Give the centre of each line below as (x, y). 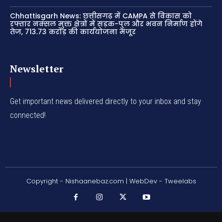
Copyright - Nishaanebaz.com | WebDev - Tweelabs (111, 181)
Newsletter (37, 69)
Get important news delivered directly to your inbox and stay (106, 102)
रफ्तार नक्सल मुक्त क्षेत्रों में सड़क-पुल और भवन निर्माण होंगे (106, 24)
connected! (28, 115)
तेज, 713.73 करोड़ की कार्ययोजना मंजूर (73, 32)
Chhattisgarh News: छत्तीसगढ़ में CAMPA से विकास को (101, 16)
